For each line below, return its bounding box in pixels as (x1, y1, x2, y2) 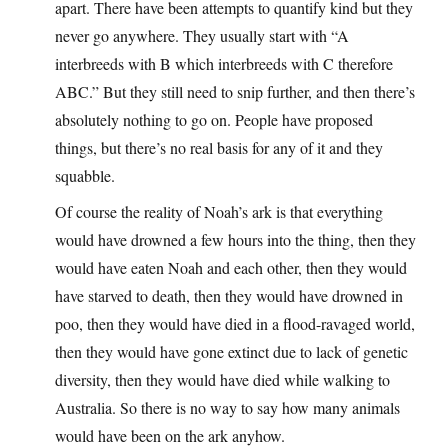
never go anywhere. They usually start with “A (55, 25, 349, 47)
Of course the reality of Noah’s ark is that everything (55, 201, 383, 223)
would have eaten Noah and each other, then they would (55, 257, 407, 279)
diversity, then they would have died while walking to (55, 369, 390, 391)
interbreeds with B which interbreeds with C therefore (55, 53, 393, 75)
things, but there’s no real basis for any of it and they (55, 137, 383, 159)
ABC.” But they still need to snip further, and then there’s (55, 81, 415, 103)
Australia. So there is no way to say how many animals (55, 397, 400, 419)
